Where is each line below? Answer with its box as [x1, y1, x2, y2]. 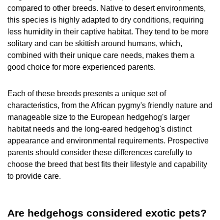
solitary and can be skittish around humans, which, [7, 39, 182, 48]
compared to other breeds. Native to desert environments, [7, 4, 206, 13]
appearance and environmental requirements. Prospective [7, 137, 209, 145]
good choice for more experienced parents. [7, 63, 158, 72]
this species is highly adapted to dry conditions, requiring [7, 16, 204, 25]
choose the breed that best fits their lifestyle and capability [7, 160, 207, 169]
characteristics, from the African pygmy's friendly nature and [7, 101, 213, 110]
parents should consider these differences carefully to [7, 148, 192, 157]
